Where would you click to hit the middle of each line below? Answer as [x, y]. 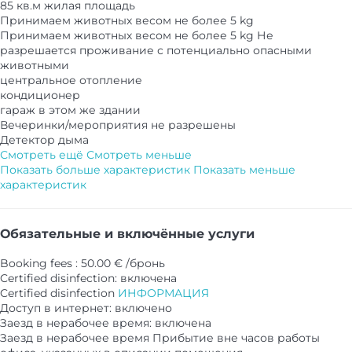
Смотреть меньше [139, 155]
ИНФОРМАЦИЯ [163, 293]
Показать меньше [244, 170]
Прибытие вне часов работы [236, 337]
